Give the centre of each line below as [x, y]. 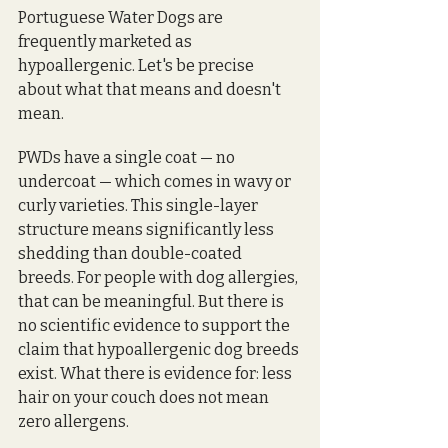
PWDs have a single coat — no [128, 157]
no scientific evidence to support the [155, 325]
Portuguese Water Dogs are [122, 17]
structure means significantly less [147, 229]
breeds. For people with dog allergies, [159, 277]
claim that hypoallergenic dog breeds [160, 349]
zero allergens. [73, 421]
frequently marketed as [106, 41]
